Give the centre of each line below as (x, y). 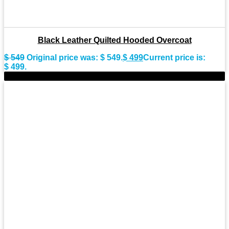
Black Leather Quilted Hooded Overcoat (114, 40)
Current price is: (174, 58)
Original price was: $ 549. (75, 58)
